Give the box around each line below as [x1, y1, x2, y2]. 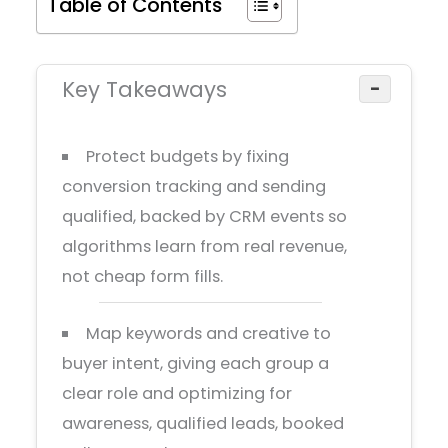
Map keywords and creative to [85, 322, 331, 346]
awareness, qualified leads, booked [62, 412, 345, 436]
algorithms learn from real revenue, [62, 234, 348, 258]
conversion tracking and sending [62, 174, 327, 198]
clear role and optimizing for [62, 382, 293, 406]
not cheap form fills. [62, 264, 224, 288]
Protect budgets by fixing [85, 144, 289, 168]
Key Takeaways [62, 74, 228, 104]
